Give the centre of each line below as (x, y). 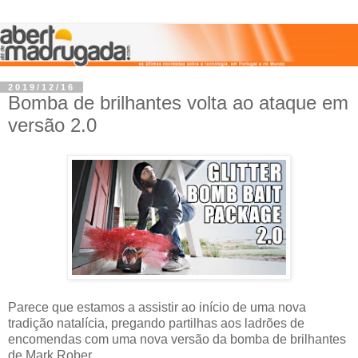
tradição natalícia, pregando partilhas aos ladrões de (156, 324)
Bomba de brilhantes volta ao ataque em (178, 102)
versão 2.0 (52, 125)
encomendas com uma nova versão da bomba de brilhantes (177, 340)
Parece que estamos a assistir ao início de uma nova (157, 308)
